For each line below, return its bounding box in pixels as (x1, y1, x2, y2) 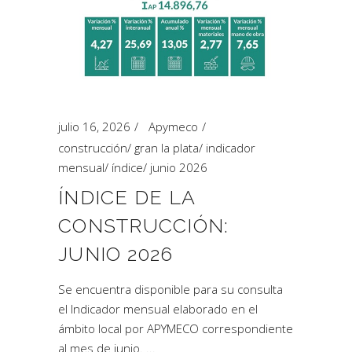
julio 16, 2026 (58, 119, 130, 134)
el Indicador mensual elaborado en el (58, 301, 258, 317)
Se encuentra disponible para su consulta (58, 281, 283, 297)
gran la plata (134, 140, 199, 156)
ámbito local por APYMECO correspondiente (58, 321, 293, 336)
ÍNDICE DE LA (58, 185, 195, 209)
